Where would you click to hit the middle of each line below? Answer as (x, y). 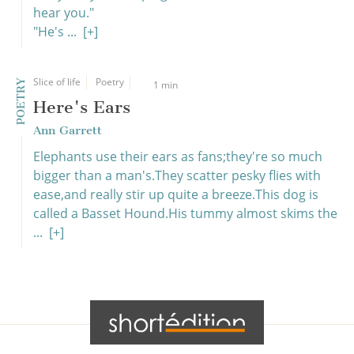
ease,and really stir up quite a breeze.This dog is (176, 194)
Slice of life (57, 82)
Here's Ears (82, 107)
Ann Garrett (68, 130)
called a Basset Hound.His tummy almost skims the (185, 213)
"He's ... (58, 32)
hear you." (64, 13)
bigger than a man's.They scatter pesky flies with (177, 175)
